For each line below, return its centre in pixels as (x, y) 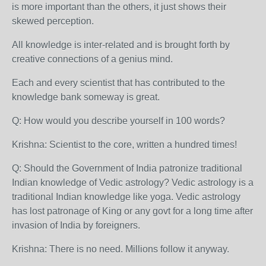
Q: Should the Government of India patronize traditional (127, 168)
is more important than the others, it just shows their (119, 7)
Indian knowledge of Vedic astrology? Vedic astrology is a (133, 183)
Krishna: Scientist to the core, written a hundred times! (124, 145)
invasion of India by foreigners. (78, 225)
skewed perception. (53, 21)
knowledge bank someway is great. (87, 97)
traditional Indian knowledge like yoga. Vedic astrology (126, 197)
